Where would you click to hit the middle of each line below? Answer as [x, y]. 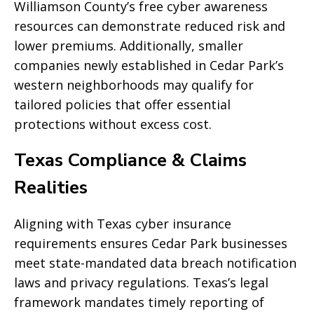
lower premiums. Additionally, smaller [129, 46]
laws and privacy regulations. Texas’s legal [141, 282]
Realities [51, 187]
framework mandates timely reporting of [139, 302]
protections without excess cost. [113, 124]
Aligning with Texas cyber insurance [123, 224]
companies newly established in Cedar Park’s [149, 65]
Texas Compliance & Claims [130, 160]
